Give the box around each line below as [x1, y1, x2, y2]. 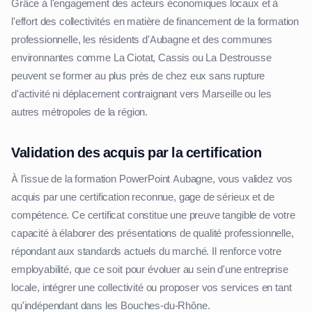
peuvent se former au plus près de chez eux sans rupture [11, 69, 265, 84]
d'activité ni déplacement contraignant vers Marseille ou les [11, 87, 272, 102]
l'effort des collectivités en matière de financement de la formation [11, 15, 299, 29]
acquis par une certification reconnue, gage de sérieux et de [11, 190, 274, 205]
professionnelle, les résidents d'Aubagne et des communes [11, 33, 273, 47]
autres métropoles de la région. [11, 105, 148, 120]
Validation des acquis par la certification [11, 143, 261, 162]
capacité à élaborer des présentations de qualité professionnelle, [11, 226, 294, 241]
